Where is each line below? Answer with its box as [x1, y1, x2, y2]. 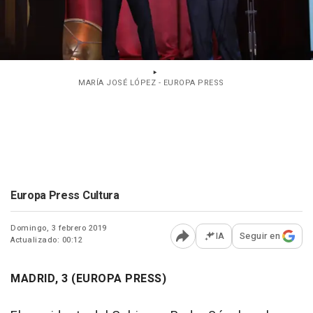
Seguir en [239, 229, 280, 243]
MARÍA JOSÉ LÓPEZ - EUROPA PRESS [78, 77, 224, 89]
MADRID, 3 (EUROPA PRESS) [10, 270, 166, 288]
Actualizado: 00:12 [10, 234, 82, 247]
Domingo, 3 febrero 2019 [10, 222, 107, 235]
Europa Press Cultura [10, 187, 119, 205]
